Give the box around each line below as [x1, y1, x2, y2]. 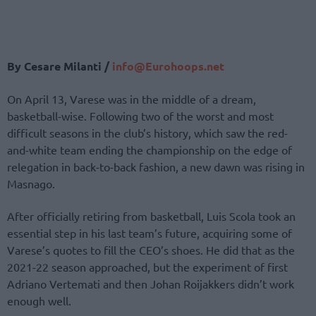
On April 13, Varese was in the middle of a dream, [7, 92, 256, 107]
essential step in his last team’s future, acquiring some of [7, 226, 292, 241]
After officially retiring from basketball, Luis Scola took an [7, 209, 296, 224]
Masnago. [7, 176, 55, 191]
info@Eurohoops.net [112, 59, 224, 74]
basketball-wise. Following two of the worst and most [7, 109, 274, 123]
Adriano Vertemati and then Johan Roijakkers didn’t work [7, 276, 294, 291]
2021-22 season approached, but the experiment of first [7, 260, 288, 274]
